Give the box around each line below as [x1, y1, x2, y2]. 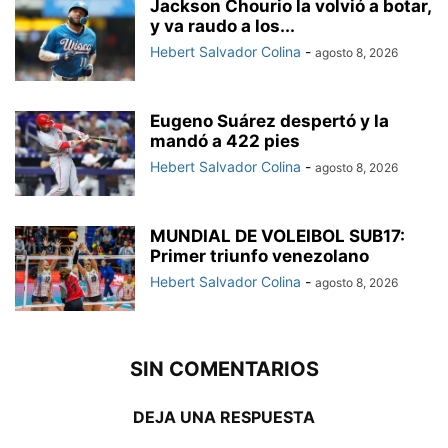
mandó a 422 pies [150, 131, 300, 152]
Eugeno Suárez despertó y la [150, 111, 389, 132]
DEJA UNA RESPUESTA [133, 407, 315, 428]
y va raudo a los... [150, 16, 295, 37]
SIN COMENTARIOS [129, 357, 319, 382]
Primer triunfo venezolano [150, 246, 369, 267]
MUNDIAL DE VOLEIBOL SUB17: [150, 226, 405, 247]
